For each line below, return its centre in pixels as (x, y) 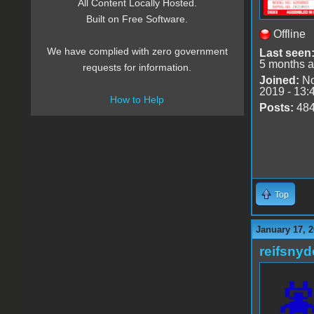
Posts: (276, 107)
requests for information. (137, 68)
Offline (289, 34)
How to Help (137, 100)
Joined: (279, 80)
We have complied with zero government (137, 52)
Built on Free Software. (137, 19)
